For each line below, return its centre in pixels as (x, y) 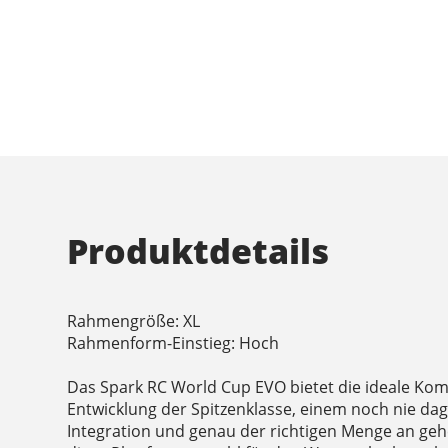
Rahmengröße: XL (134, 321)
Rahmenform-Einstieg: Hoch (173, 343)
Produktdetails (198, 251)
